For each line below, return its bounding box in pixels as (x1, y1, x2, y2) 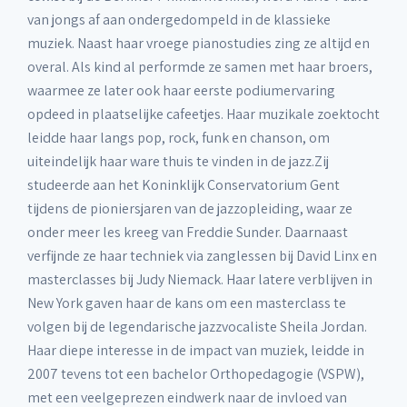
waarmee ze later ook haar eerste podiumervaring (27, 81, 335, 100)
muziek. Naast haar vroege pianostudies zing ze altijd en (27, 34, 370, 53)
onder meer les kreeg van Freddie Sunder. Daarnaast (27, 223, 348, 242)
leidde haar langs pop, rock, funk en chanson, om (27, 128, 330, 147)
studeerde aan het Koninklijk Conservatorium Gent (27, 175, 340, 194)
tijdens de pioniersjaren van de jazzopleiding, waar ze (27, 199, 352, 218)
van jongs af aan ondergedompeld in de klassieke (27, 10, 331, 29)
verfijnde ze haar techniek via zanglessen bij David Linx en (27, 246, 377, 265)
